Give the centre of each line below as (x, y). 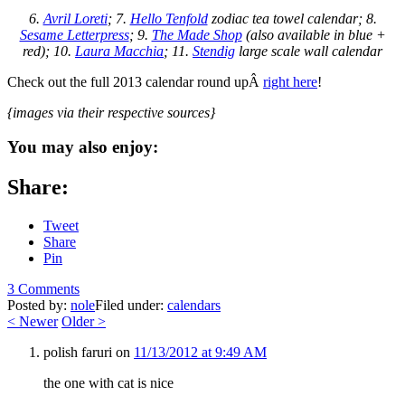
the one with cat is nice (108, 383)
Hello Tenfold (169, 18)
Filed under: (131, 306)
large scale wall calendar (309, 51)
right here (290, 81)
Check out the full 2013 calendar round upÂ (135, 81)
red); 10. (49, 51)
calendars (194, 306)
